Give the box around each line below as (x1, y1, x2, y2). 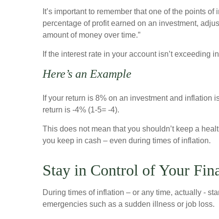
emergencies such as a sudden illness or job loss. (43, 200, 217, 208)
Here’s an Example (43, 67, 131, 80)
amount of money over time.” (43, 31, 140, 39)
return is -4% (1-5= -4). (43, 106, 119, 114)
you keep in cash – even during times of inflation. (43, 136, 211, 145)
